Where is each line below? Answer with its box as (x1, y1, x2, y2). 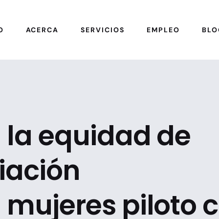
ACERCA (25, 25, 59, 34)
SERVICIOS (81, 25, 125, 34)
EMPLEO (146, 25, 180, 34)
